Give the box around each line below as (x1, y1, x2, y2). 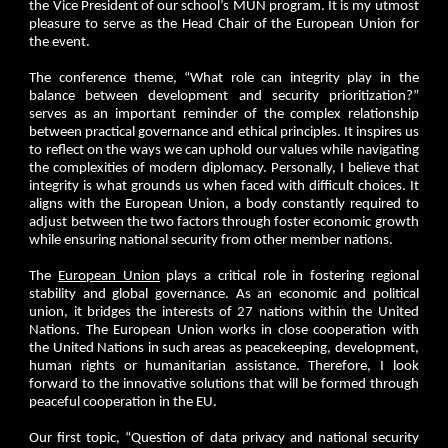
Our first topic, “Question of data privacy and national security (29, 430, 419, 446)
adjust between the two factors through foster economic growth (29, 214, 419, 230)
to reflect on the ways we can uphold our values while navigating (29, 142, 419, 158)
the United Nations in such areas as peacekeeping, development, (29, 340, 419, 356)
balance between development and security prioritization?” (29, 88, 419, 104)
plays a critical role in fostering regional (159, 268, 419, 284)
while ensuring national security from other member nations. (29, 232, 397, 248)
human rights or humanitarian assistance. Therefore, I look (29, 358, 419, 374)
